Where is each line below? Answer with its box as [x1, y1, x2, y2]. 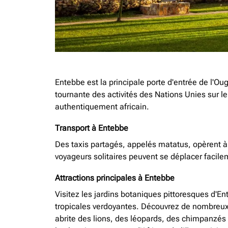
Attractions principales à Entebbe [55, 173, 175, 183]
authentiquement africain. [55, 102, 149, 111]
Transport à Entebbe [55, 123, 128, 133]
